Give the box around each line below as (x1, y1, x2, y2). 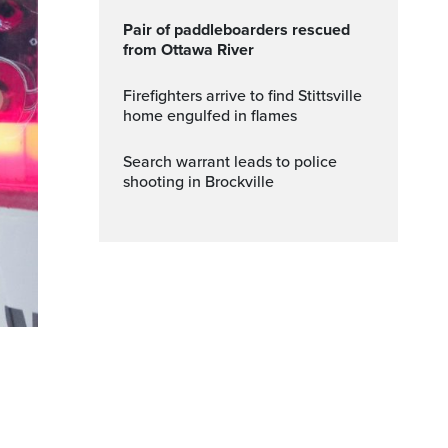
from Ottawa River (123, 40, 254, 60)
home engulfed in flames (123, 106, 297, 126)
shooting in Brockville (123, 172, 274, 192)
